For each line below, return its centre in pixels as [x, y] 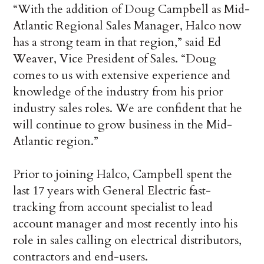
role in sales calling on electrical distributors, [128, 240]
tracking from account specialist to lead [113, 207]
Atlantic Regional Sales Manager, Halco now [128, 26]
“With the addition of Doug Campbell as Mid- [132, 9]
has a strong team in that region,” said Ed [117, 42]
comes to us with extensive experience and [122, 75]
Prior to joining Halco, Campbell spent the [123, 174]
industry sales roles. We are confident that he [128, 108]
